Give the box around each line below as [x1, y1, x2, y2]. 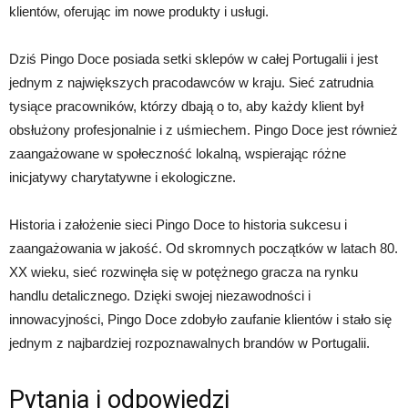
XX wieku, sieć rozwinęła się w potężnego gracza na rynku [9, 263, 358, 280]
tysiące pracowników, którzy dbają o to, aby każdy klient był [9, 97, 363, 114]
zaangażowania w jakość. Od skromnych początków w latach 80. [9, 240, 398, 256]
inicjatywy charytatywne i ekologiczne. [9, 168, 236, 185]
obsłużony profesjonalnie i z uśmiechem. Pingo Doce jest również [9, 121, 398, 138]
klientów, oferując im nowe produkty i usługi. [9, 3, 269, 19]
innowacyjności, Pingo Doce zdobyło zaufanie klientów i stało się [9, 311, 392, 327]
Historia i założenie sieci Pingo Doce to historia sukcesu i [9, 216, 347, 232]
